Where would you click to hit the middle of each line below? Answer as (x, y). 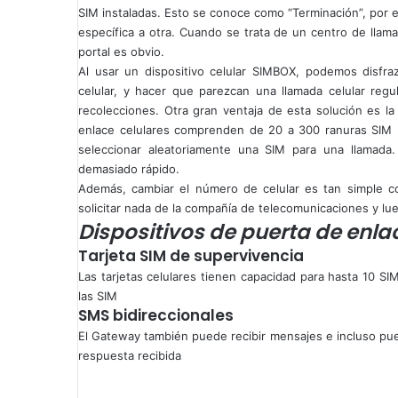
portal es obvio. (121, 51)
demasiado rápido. (129, 168)
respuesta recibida (130, 355)
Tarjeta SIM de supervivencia (191, 255)
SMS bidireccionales (156, 315)
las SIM (98, 295)
